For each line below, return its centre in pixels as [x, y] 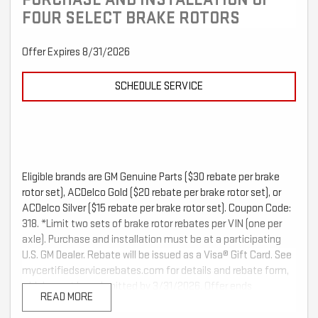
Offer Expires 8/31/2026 [76, 53]
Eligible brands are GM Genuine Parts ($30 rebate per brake [151, 177]
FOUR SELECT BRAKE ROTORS [131, 18]
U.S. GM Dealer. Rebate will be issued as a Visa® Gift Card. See [157, 256]
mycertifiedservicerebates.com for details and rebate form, [155, 271]
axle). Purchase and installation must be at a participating [152, 240]
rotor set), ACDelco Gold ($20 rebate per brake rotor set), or [152, 193]
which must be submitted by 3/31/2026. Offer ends [137, 287]
